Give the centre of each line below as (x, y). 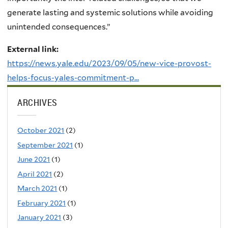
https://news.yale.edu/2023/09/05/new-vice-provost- (109, 63)
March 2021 (37, 189)
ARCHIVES (37, 103)
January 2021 (39, 218)
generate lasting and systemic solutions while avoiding (110, 13)
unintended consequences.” (59, 27)
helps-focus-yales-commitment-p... (73, 77)
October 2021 (41, 131)
